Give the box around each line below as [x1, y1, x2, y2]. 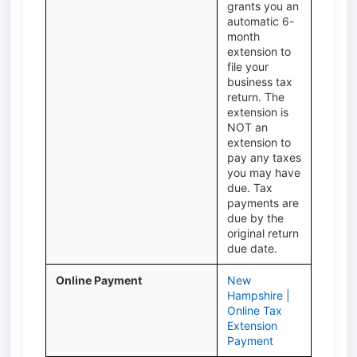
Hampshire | [227, 288, 290, 302]
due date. [227, 241, 277, 255]
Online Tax [227, 304, 282, 317]
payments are [227, 196, 299, 210]
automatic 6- [227, 14, 294, 28]
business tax [227, 75, 292, 88]
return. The [227, 90, 284, 104]
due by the [227, 211, 284, 225]
